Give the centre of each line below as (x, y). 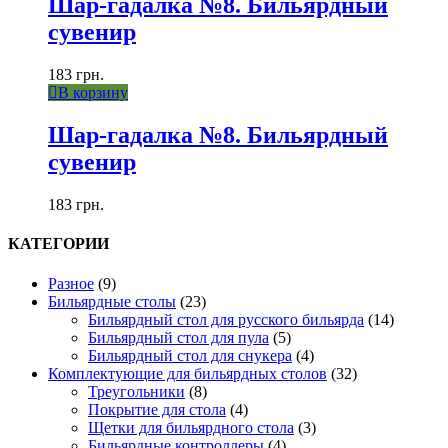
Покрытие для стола (157, 409)
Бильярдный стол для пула (178, 337)
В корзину (93, 93)
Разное (71, 283)
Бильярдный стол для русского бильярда (226, 319)
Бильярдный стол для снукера (190, 355)
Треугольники (136, 391)
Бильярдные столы (112, 301)
